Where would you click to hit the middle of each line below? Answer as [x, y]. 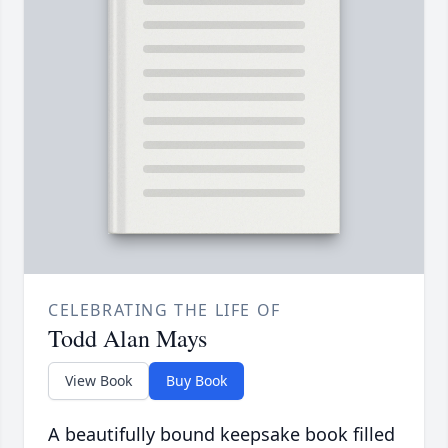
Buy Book [196, 381]
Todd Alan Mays [127, 338]
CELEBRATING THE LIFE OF [164, 310]
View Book [98, 381]
